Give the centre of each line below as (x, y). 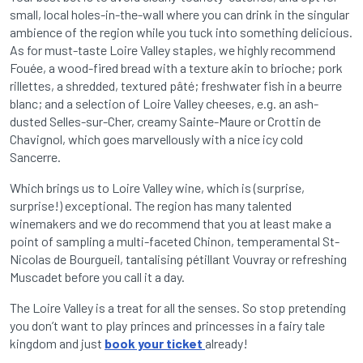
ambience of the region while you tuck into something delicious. (181, 32)
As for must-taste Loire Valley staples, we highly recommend (173, 50)
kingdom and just (57, 344)
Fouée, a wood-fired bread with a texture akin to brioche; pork (176, 68)
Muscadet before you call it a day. (97, 277)
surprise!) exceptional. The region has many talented (151, 206)
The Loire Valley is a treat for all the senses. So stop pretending (178, 308)
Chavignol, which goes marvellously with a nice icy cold (156, 139)
